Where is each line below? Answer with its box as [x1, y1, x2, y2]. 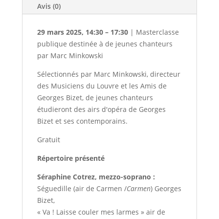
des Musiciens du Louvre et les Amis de [37, 81, 167, 91]
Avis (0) [37, 1, 61, 11]
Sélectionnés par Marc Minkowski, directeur [37, 69, 180, 79]
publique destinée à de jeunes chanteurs [37, 39, 173, 49]
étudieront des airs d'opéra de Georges [37, 105, 166, 114]
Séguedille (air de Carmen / [37, 184, 127, 194]
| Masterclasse [128, 27, 179, 37]
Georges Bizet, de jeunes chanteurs [37, 93, 153, 103]
